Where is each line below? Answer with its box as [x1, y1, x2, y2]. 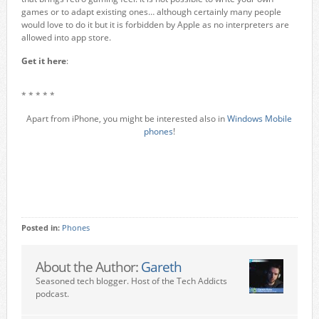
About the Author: [35, 258, 141, 276]
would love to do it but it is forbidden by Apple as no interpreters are [21, 19, 289, 31]
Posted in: [21, 223, 62, 233]
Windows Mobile [227, 113, 293, 125]
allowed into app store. [21, 31, 111, 43]
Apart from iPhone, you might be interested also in [26, 113, 228, 125]
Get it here [21, 55, 66, 67]
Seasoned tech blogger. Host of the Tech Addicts [35, 275, 227, 287]
